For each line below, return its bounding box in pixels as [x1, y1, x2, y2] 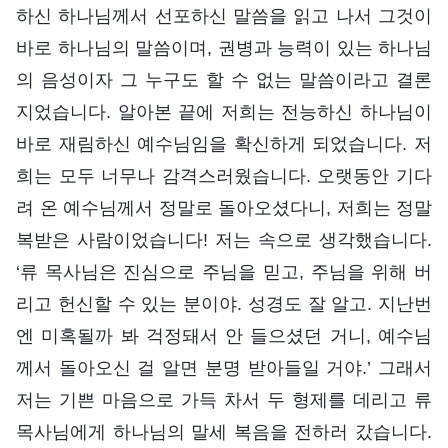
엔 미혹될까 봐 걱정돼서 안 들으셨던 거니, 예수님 [16, 325, 432, 346]
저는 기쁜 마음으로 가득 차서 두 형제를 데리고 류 [16, 389, 432, 410]
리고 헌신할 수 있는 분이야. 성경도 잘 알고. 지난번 [16, 293, 432, 314]
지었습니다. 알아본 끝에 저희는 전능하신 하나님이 [16, 101, 432, 122]
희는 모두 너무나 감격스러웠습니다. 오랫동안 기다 [16, 165, 432, 186]
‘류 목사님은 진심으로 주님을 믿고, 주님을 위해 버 [16, 261, 432, 282]
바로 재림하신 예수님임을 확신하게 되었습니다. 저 [16, 133, 432, 154]
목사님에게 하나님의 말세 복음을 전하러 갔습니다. [16, 421, 432, 442]
